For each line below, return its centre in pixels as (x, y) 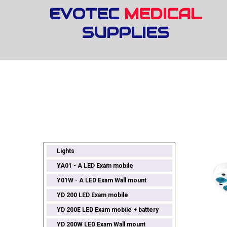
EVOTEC (86, 14)
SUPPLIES (125, 33)
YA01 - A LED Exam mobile (95, 165)
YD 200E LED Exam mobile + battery (107, 210)
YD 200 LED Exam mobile (92, 195)
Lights (65, 151)
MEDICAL (163, 14)
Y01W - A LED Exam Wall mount (101, 180)
